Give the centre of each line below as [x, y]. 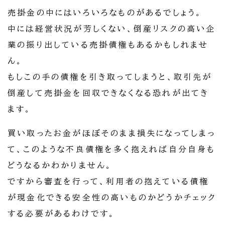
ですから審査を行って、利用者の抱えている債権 [108, 182]
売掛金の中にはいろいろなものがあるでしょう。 [105, 13]
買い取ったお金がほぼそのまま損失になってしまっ [112, 133]
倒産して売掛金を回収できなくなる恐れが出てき [108, 93]
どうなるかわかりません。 [60, 165]
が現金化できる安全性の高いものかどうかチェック [112, 198]
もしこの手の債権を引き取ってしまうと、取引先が [110, 77]
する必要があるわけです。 [62, 214]
